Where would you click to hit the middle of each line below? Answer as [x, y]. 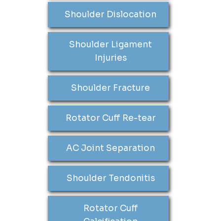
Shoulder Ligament [110, 45]
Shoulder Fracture [110, 88]
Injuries [110, 58]
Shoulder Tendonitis [110, 178]
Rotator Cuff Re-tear [110, 118]
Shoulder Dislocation [110, 15]
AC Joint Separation [110, 148]
